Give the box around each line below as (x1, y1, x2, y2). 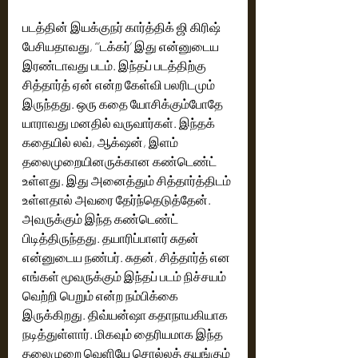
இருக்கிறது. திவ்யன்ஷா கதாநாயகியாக (22, 306, 230, 322)
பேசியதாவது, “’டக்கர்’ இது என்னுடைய (22, 38, 221, 54)
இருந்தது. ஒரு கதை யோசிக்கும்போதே (22, 95, 225, 111)
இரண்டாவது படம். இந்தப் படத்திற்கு (22, 57, 209, 73)
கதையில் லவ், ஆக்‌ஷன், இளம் (22, 133, 120, 149)
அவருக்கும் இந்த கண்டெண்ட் (22, 210, 181, 226)
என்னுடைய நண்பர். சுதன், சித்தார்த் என (22, 249, 233, 265)
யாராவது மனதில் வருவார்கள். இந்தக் (22, 114, 217, 130)
